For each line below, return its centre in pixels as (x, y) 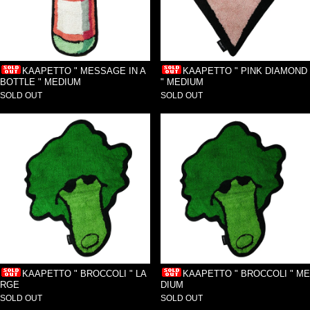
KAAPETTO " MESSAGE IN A (84, 71)
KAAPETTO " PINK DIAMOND (245, 71)
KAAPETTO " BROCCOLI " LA (85, 274)
